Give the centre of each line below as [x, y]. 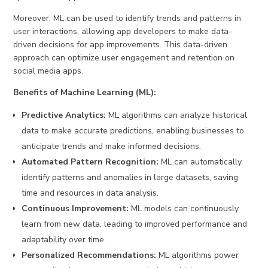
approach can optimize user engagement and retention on [124, 58]
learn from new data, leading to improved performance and [135, 224]
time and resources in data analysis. [90, 193]
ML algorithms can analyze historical [177, 115]
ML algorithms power [198, 255]
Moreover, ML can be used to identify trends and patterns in [127, 19]
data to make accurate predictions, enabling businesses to [133, 131]
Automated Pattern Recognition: [90, 162]
